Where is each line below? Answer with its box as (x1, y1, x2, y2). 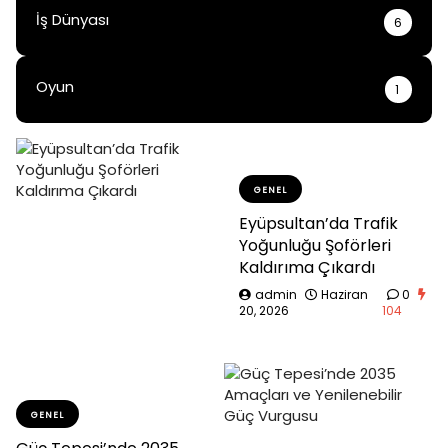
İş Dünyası (36, 9, 109, 30)
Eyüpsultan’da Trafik (239, 211, 398, 235)
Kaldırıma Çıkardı (239, 255, 375, 279)
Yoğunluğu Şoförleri (239, 233, 391, 257)
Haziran (321, 285, 368, 303)
